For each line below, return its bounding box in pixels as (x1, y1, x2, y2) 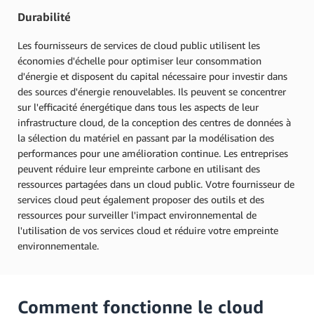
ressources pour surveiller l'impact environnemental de (18, 208, 257, 221)
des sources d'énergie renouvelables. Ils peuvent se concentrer (18, 85, 286, 97)
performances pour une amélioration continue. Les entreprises (18, 146, 288, 159)
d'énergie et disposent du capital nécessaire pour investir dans (18, 69, 287, 82)
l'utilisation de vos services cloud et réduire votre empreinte (18, 224, 278, 236)
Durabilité (18, 10, 71, 25)
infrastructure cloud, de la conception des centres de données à (18, 116, 291, 128)
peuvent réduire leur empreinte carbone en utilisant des (18, 162, 260, 175)
